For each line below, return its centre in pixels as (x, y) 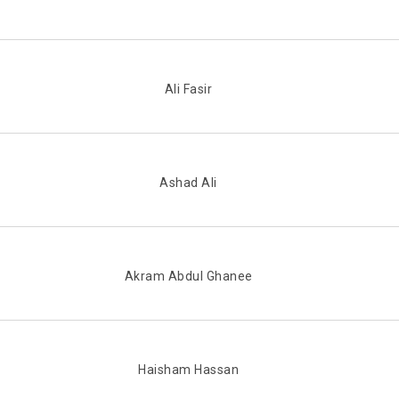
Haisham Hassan (188, 370)
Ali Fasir (188, 90)
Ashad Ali (188, 183)
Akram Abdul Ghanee (188, 277)
